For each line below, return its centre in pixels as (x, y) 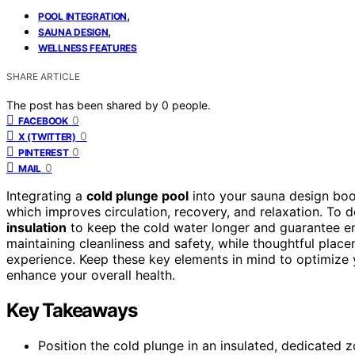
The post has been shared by (84, 105)
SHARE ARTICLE (43, 76)
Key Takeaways (72, 310)
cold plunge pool (137, 195)
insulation (36, 227)
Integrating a (46, 195)
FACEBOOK (43, 120)
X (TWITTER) (47, 136)
